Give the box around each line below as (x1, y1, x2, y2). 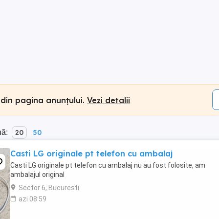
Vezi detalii (87, 95, 130, 105)
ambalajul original (10, 171, 65, 178)
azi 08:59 (19, 195, 46, 203)
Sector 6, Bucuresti (19, 184, 79, 192)
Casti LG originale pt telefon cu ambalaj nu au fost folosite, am (10, 161, 205, 169)
